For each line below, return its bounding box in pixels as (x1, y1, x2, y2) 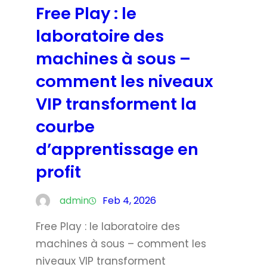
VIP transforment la (36, 92, 197, 116)
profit (36, 160, 81, 184)
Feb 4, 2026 (103, 193, 156, 207)
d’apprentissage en (36, 137, 198, 161)
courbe (36, 114, 95, 138)
